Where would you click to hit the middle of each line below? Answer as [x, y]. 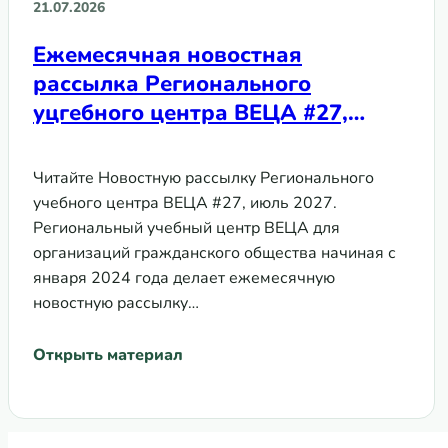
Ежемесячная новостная [167, 54]
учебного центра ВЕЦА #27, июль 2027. [185, 202]
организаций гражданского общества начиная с [214, 252]
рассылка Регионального [172, 83]
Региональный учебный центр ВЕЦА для [186, 227]
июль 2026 [91, 141]
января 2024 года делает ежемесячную [184, 277]
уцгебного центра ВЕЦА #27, [190, 112]
